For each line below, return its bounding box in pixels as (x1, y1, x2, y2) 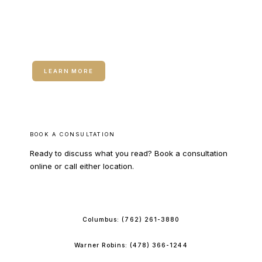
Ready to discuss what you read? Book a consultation (29, 149, 227, 158)
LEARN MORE (43, 68, 94, 74)
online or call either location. (29, 161, 134, 171)
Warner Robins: (74, 242, 130, 249)
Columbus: (82, 216, 122, 223)
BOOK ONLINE (104, 190, 158, 196)
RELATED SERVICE (32, 23, 100, 29)
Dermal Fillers (32, 37, 109, 51)
